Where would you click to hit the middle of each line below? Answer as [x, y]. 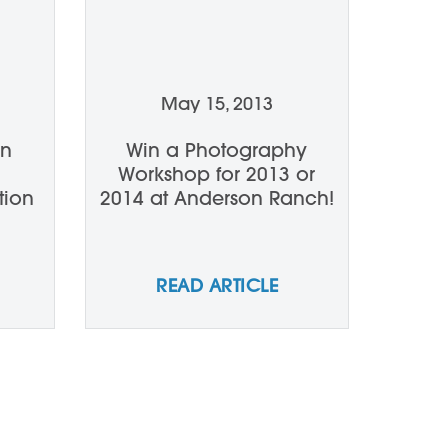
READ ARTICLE [217, 285]
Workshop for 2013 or [217, 174]
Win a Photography [217, 150]
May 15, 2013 [217, 103]
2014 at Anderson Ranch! [216, 198]
